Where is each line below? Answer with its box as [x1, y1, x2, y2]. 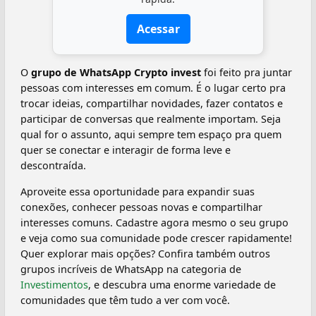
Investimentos [20, 277, 88, 291]
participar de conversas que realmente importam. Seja [20, 112, 281, 126]
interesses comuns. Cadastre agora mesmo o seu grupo [20, 215, 288, 229]
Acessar [136, 20, 180, 37]
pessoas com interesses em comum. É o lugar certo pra [20, 81, 286, 95]
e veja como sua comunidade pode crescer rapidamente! [20, 231, 292, 245]
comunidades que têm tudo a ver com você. [20, 293, 230, 307]
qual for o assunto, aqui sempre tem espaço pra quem [20, 128, 281, 142]
